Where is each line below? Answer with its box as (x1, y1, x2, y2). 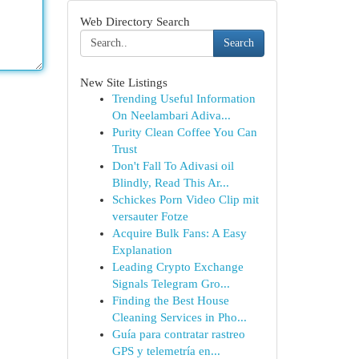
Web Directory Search (79, 14, 190, 28)
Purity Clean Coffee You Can (111, 126, 257, 139)
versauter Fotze (111, 210, 188, 223)
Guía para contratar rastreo (111, 328, 245, 341)
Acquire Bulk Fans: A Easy (111, 227, 247, 240)
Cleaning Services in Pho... (111, 311, 247, 324)
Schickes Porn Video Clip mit (111, 193, 259, 206)
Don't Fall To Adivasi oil (111, 159, 234, 172)
